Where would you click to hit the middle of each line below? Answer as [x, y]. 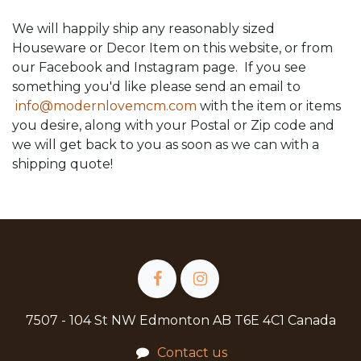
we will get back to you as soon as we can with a [166, 145]
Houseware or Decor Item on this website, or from [172, 48]
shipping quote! [62, 164]
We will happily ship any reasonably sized [143, 29]
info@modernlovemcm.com [106, 106]
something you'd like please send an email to [156, 87]
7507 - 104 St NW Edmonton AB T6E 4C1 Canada [180, 320]
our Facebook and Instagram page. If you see [159, 67]
